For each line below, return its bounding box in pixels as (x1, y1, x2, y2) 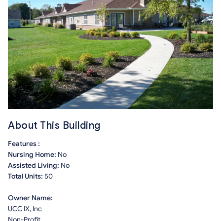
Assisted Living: (8, 161, 61, 170)
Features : (8, 140, 40, 148)
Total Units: (8, 172, 44, 181)
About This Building (8, 119, 101, 132)
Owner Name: (8, 194, 53, 202)
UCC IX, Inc (8, 205, 42, 213)
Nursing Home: (8, 150, 58, 159)
